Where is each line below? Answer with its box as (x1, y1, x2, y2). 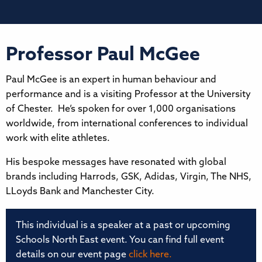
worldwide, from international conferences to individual (6, 119, 248, 129)
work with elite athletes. (6, 133, 110, 143)
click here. (129, 250, 172, 260)
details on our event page (16, 250, 129, 260)
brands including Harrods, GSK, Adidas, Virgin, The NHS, (6, 172, 251, 182)
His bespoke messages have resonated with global (6, 157, 226, 167)
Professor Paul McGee (6, 46, 200, 65)
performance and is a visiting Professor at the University (6, 89, 251, 99)
